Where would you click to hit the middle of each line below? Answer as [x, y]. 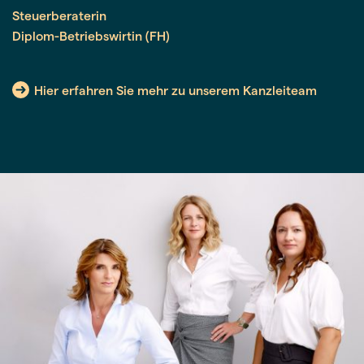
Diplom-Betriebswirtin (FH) [91, 35]
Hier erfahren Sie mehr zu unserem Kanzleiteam [175, 89]
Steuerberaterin [59, 15]
